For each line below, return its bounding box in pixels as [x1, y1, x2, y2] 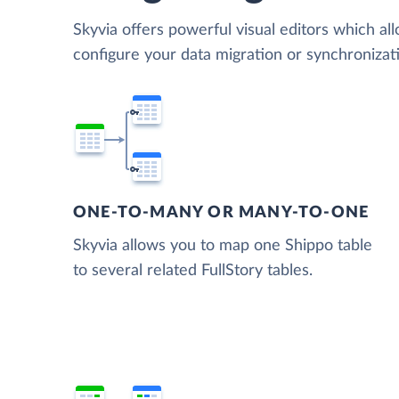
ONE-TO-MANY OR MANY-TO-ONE [73, 204, 370, 221]
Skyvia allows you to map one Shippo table [73, 237, 372, 254]
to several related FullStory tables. [73, 262, 313, 279]
